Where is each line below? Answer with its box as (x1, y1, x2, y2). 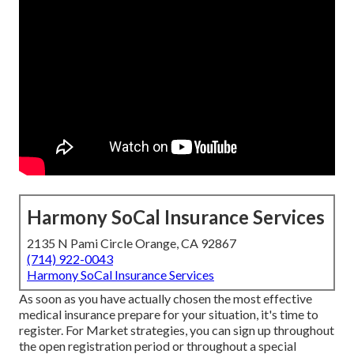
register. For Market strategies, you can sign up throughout (19, 322, 334, 338)
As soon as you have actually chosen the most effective (19, 291, 312, 307)
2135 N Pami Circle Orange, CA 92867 (27, 235, 236, 251)
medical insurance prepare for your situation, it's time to (19, 307, 318, 322)
